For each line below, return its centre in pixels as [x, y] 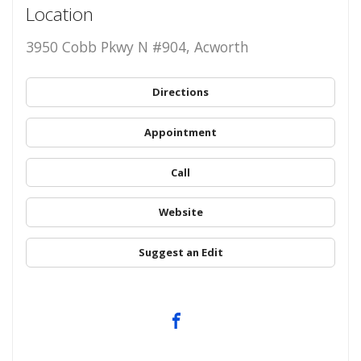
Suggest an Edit [180, 252]
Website [180, 212]
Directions [180, 92]
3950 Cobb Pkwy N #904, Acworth [137, 46]
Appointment [180, 132]
